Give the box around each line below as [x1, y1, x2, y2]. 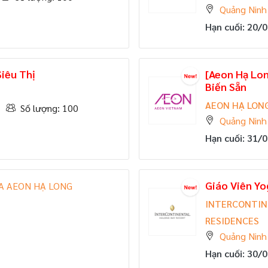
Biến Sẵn [205, 79, 246, 93]
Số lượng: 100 [20, 101, 78, 114]
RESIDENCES [205, 214, 259, 227]
